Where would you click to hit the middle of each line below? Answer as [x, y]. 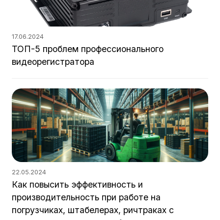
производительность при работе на [86, 197]
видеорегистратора [53, 62]
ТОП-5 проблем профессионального [88, 49]
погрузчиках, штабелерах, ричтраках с [93, 210]
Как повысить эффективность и [77, 184]
